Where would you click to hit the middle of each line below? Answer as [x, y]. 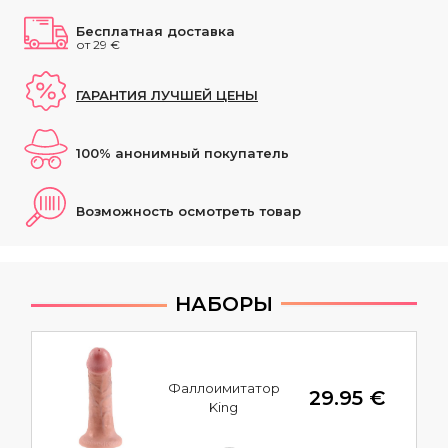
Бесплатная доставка [155, 30]
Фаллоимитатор [223, 388]
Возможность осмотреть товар [188, 211]
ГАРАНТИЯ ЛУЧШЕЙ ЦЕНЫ [167, 95]
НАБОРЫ [224, 304]
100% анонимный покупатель [182, 153]
